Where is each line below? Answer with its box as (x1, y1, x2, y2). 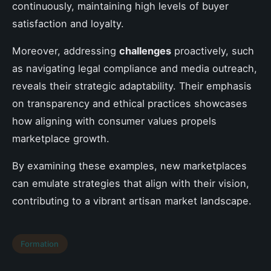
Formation (21, 239, 59, 249)
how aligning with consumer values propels (12, 115, 217, 128)
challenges (119, 45, 171, 57)
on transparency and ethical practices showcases (12, 97, 247, 110)
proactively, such (171, 45, 254, 57)
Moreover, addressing (12, 45, 119, 57)
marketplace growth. (12, 132, 109, 145)
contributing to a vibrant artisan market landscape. (12, 195, 252, 207)
